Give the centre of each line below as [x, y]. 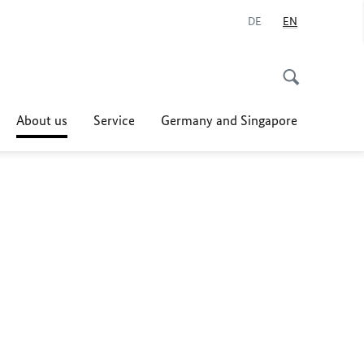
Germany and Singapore [229, 120]
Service [114, 120]
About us [42, 120]
